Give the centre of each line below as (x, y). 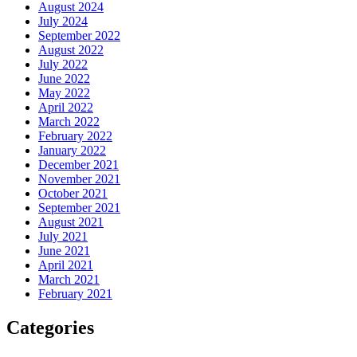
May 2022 (64, 92)
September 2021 (79, 207)
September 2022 (79, 35)
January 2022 (72, 150)
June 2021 (64, 250)
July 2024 (63, 21)
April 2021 (66, 265)
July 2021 (63, 236)
